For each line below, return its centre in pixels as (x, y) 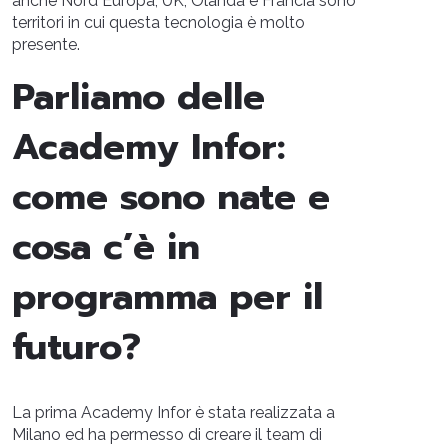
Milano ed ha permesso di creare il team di (167, 434)
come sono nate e (171, 197)
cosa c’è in (106, 247)
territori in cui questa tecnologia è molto (158, 22)
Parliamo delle (138, 97)
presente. (46, 44)
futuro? (76, 347)
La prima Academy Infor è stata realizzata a (173, 412)
